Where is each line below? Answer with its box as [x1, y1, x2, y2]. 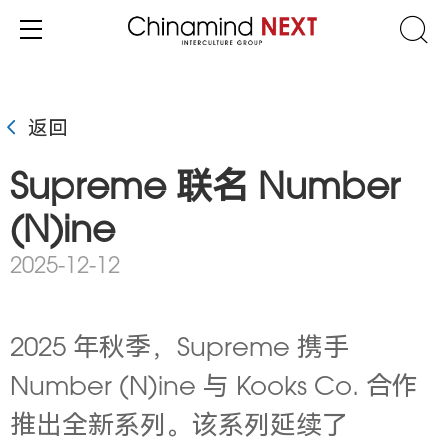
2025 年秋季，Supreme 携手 [10, 337, 349, 363]
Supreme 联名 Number [10, 172, 400, 208]
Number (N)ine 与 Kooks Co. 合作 [10, 376, 418, 402]
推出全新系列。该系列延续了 [10, 415, 348, 441]
